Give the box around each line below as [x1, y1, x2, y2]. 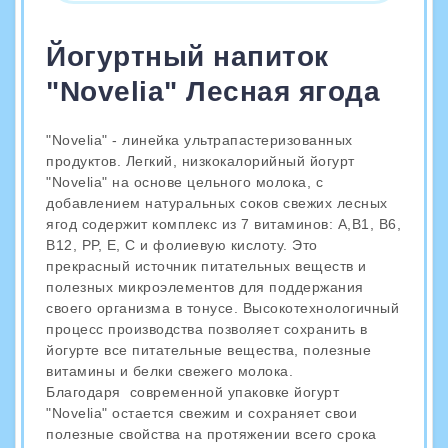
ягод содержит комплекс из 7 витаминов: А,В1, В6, [46, 216, 401, 232]
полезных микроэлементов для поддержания [46, 279, 364, 295]
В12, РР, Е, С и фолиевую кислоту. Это [46, 237, 318, 253]
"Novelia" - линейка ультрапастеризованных [46, 132, 353, 148]
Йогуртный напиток [46, 41, 329, 72]
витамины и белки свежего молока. [46, 363, 293, 379]
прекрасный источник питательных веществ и [46, 258, 367, 274]
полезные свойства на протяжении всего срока [46, 426, 377, 442]
